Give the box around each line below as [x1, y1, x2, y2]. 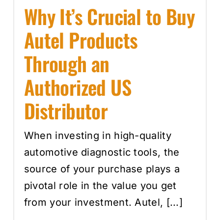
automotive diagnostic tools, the [24, 146, 180, 158]
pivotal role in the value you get [24, 179, 177, 192]
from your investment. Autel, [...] [24, 196, 183, 208]
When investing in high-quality [24, 129, 171, 141]
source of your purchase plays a [24, 163, 180, 175]
